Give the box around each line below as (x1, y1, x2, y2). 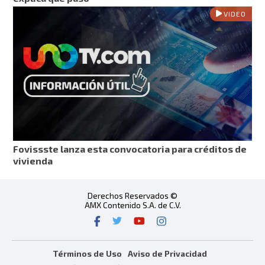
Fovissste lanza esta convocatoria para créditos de (13, 143, 247, 154)
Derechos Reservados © (88, 190, 177, 201)
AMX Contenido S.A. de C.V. (84, 199, 181, 210)
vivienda (13, 154, 53, 166)
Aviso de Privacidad (127, 248, 207, 259)
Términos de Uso (52, 248, 122, 259)
